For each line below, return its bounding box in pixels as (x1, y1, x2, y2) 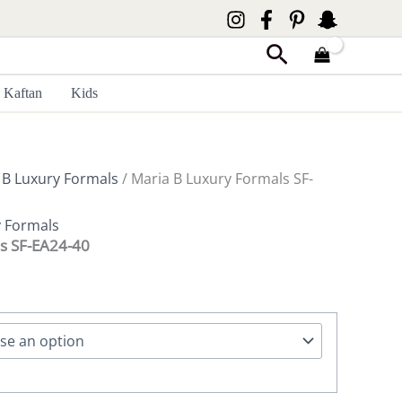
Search (265, 38, 339, 71)
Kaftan (4, 85, 43, 100)
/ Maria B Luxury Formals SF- (118, 169, 313, 188)
